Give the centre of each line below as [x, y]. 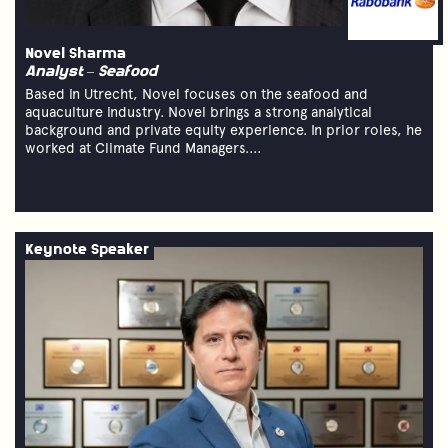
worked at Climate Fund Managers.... [143, 147]
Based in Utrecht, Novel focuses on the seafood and [196, 93]
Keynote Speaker [87, 250]
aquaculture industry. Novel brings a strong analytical [198, 111]
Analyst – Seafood [91, 72]
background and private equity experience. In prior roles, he [223, 129]
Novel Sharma [75, 54]
